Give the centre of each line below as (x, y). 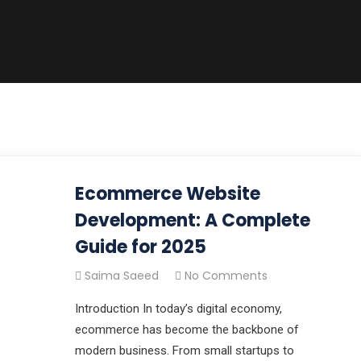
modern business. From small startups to (184, 351)
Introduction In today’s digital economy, (178, 309)
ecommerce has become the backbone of (187, 330)
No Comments (226, 276)
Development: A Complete (192, 220)
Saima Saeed (121, 276)
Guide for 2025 (140, 247)
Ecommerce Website (167, 194)
